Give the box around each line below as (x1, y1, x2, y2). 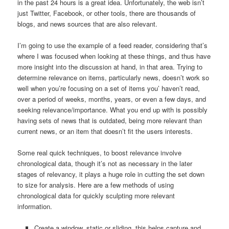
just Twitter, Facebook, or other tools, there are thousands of (17, 8, 196, 18)
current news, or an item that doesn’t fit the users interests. (17, 126, 193, 136)
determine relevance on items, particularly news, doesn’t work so (17, 73, 210, 83)
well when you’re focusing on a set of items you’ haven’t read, (17, 83, 200, 94)
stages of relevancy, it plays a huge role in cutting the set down (17, 169, 205, 179)
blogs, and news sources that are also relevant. (17, 19, 158, 29)
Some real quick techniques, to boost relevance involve (17, 148, 182, 158)
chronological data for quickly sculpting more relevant (17, 191, 175, 201)
